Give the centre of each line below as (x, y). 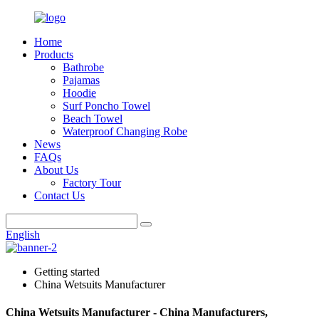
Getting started (67, 272)
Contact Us (59, 195)
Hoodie (79, 93)
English (23, 235)
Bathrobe (83, 67)
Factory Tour (92, 183)
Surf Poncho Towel (106, 106)
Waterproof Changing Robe (125, 131)
